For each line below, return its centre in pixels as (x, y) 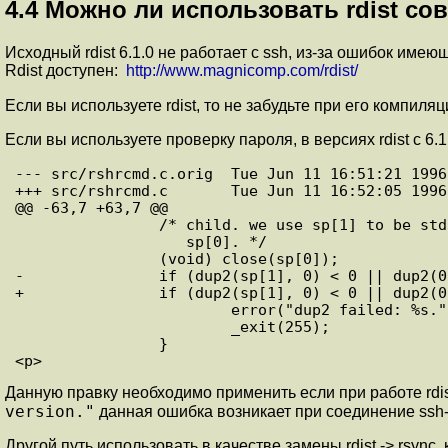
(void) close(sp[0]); (177, 258)
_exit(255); (172, 326)
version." (50, 412)
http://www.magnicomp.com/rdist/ (242, 70)
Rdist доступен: (65, 70)
